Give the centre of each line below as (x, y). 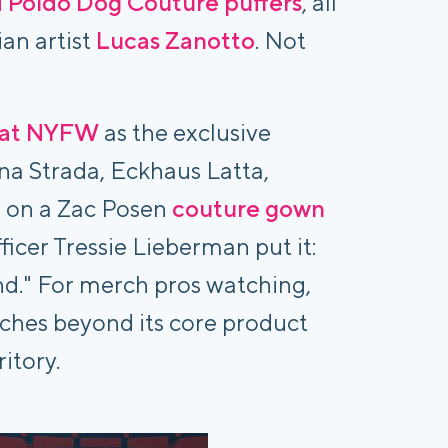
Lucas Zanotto (175, 40)
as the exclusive (185, 132)
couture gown (248, 208)
